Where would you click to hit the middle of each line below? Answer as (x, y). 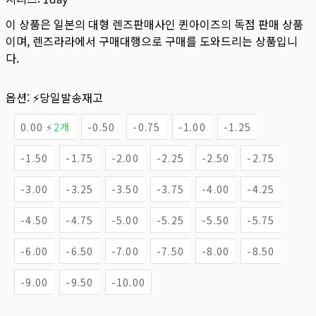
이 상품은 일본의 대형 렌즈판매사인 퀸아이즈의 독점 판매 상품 (154, 24)
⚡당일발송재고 (68, 97)
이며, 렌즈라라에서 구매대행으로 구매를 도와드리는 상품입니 (152, 41)
